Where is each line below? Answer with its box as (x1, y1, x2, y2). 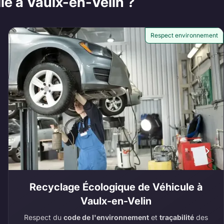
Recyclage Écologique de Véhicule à (29, 181, 203, 193)
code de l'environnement (63, 213, 149, 222)
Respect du (24, 213, 64, 222)
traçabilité (159, 213, 194, 222)
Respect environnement (150, 31, 218, 39)
